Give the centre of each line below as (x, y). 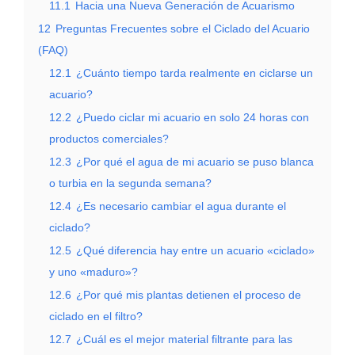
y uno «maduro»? (94, 271)
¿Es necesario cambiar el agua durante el (181, 206)
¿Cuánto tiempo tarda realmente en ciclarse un (195, 73)
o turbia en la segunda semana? (130, 183)
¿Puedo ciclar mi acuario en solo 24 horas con (193, 117)
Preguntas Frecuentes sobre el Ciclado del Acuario (183, 28)
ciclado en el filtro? (96, 316)
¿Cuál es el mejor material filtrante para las (184, 339)
